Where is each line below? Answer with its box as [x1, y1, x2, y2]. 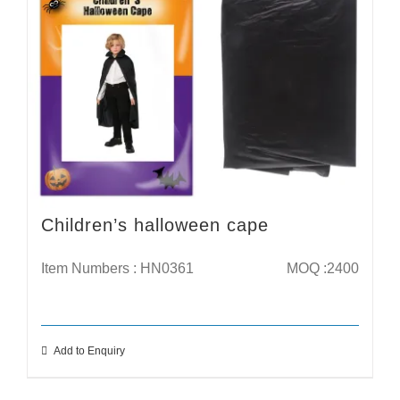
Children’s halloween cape [41, 214, 269, 235]
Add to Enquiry [54, 344, 125, 357]
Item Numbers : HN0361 [41, 260, 194, 276]
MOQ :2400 [283, 260, 359, 276]
